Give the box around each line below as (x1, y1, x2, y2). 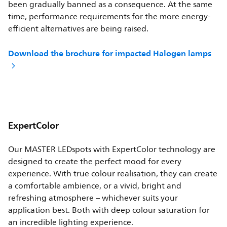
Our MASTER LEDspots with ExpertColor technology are (8, 143, 216, 157)
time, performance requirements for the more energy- (8, 10, 211, 24)
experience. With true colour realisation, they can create (8, 167, 218, 181)
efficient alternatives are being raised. (8, 22, 149, 36)
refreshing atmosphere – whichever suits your (8, 192, 178, 205)
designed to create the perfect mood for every (8, 155, 182, 169)
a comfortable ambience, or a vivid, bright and (8, 179, 182, 193)
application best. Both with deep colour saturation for (8, 204, 210, 217)
